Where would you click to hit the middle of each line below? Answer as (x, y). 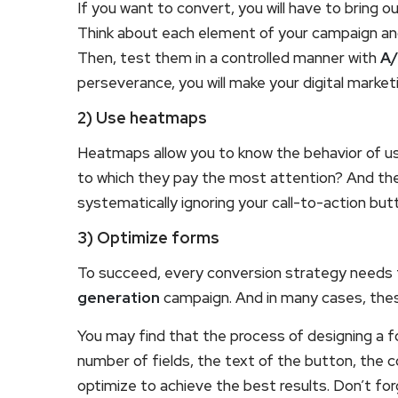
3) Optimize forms (148, 237)
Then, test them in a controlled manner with (229, 57)
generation (119, 297)
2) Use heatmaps (142, 117)
